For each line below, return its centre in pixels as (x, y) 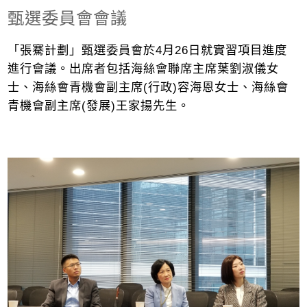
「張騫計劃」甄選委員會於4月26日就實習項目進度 (148, 50)
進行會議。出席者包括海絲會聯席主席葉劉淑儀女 (144, 69)
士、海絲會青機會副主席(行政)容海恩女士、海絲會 (148, 87)
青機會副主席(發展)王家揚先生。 (99, 106)
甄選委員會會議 (68, 19)
